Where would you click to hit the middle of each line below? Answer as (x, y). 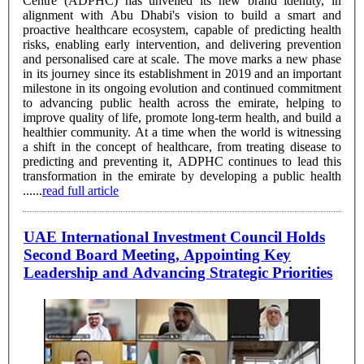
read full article (80, 190)
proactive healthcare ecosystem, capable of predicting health (182, 29)
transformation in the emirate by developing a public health (182, 175)
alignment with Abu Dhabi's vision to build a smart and (182, 15)
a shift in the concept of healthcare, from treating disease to (182, 146)
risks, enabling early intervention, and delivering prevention (182, 44)
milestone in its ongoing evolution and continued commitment (182, 88)
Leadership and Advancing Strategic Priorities (178, 273)
